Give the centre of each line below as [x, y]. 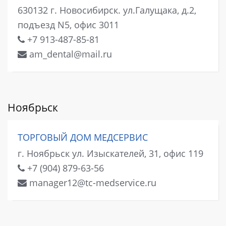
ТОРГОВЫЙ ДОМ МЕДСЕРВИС [83, 137]
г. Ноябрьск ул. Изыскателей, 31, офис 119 [110, 153]
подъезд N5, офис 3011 [68, 25]
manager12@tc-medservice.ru [92, 182]
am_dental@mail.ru [69, 54]
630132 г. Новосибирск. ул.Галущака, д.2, [107, 10]
